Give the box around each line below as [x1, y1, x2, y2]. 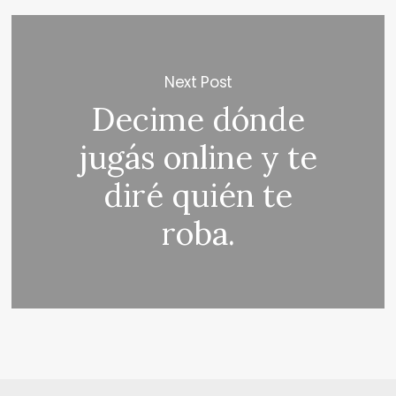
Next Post [164, 71, 232, 93]
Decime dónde [91, 99, 305, 141]
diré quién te [103, 175, 293, 217]
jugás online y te [79, 137, 317, 179]
